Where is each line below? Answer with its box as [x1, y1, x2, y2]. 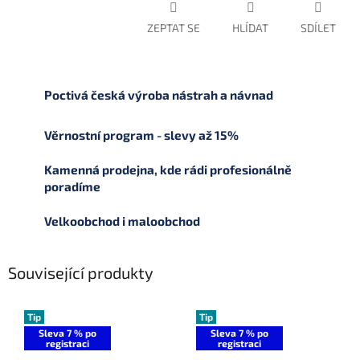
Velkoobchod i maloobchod [44, 213, 200, 228]
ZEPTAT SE [147, 20, 200, 35]
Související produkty [8, 262, 153, 282]
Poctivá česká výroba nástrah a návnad [44, 87, 273, 102]
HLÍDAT [232, 20, 268, 35]
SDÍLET [301, 20, 336, 35]
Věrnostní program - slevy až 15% [44, 127, 239, 142]
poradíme [44, 178, 100, 194]
